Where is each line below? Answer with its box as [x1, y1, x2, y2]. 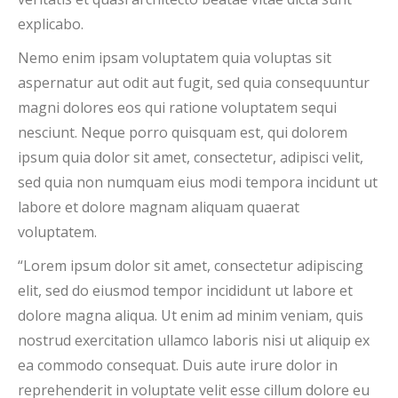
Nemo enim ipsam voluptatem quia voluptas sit [18, 48, 331, 68]
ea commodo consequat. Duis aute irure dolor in [18, 355, 338, 375]
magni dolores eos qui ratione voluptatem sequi [18, 98, 337, 117]
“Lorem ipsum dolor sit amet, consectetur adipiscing [18, 256, 363, 275]
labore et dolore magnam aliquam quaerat [18, 197, 299, 217]
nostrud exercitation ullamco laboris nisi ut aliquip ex [18, 330, 370, 350]
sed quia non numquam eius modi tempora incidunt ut [18, 172, 378, 192]
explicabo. [18, 14, 84, 34]
